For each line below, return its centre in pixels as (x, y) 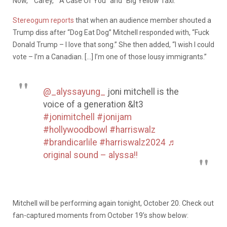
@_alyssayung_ (74, 91)
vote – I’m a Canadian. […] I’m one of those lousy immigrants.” (110, 56)
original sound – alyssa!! (90, 155)
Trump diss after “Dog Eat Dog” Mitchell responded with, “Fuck (111, 32)
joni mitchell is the (142, 91)
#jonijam (114, 117)
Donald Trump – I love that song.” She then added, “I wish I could (113, 44)
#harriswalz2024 (133, 142)
